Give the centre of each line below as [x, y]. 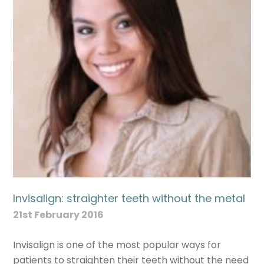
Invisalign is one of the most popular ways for [117, 245]
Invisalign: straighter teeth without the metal [129, 198]
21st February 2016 [59, 214]
